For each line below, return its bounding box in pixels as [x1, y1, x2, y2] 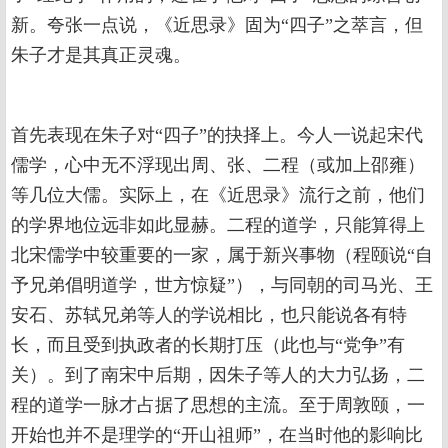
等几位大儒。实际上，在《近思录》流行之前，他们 [11, 185, 425, 206]
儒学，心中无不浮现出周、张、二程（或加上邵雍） [11, 155, 425, 176]
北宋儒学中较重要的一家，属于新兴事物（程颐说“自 [11, 245, 433, 266]
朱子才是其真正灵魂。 [11, 45, 191, 66]
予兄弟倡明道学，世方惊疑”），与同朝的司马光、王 [11, 275, 433, 296]
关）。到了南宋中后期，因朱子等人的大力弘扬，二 [11, 365, 425, 386]
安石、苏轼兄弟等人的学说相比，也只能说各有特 [11, 305, 407, 326]
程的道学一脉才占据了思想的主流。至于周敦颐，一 [11, 395, 425, 416]
